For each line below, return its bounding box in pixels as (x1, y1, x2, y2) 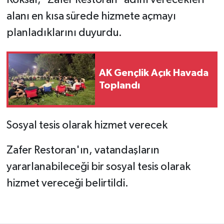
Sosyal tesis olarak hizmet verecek (6, 119, 167, 131)
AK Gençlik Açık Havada (99, 67, 208, 78)
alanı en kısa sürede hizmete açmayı (6, 10, 176, 22)
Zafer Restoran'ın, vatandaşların (6, 144, 159, 156)
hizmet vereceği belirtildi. (6, 177, 128, 189)
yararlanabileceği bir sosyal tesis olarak (6, 161, 190, 172)
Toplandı (99, 80, 140, 90)
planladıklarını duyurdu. (6, 27, 122, 38)
